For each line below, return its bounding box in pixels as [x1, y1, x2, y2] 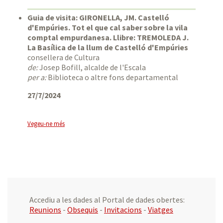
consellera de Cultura [27, 52, 100, 63]
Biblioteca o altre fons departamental [46, 72, 178, 83]
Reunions [29, 205, 61, 215]
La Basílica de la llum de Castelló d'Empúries [27, 42, 188, 53]
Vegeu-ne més [27, 119, 65, 128]
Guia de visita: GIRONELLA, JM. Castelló [27, 12, 169, 23]
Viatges [148, 205, 173, 215]
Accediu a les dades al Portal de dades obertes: [29, 195, 185, 205]
